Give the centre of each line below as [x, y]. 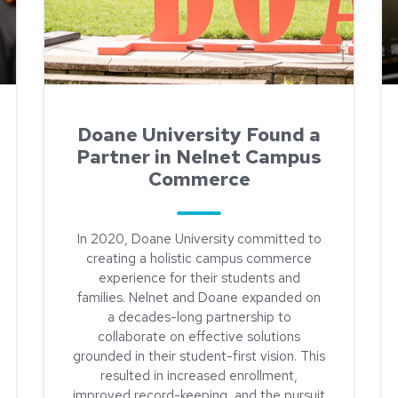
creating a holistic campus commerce [199, 259]
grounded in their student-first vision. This [199, 356]
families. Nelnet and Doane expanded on [199, 298]
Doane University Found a [199, 135]
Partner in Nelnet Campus [199, 157]
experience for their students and [199, 278]
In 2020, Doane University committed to [199, 239]
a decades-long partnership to [199, 317]
